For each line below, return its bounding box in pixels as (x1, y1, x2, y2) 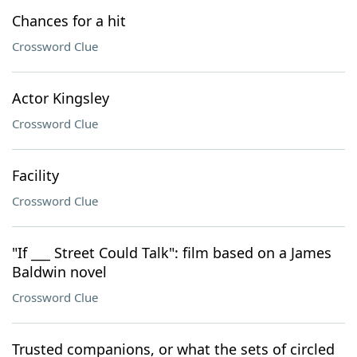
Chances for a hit (12, 11, 126, 30)
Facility (12, 166, 59, 185)
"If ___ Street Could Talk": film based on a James (12, 243, 331, 262)
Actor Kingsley (12, 88, 109, 108)
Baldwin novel (12, 262, 107, 281)
